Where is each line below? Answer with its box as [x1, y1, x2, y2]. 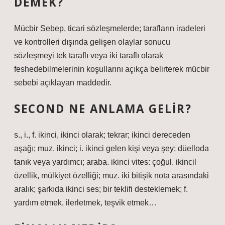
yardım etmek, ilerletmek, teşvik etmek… [14, 198, 157, 207]
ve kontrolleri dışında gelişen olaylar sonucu [14, 38, 170, 46]
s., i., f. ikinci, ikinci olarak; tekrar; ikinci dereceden [14, 131, 190, 139]
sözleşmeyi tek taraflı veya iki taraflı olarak [14, 51, 163, 60]
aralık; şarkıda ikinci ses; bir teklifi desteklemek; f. [14, 185, 188, 193]
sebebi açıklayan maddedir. [14, 78, 111, 87]
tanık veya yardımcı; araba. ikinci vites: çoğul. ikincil [14, 158, 196, 166]
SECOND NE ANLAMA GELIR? [14, 101, 192, 117]
